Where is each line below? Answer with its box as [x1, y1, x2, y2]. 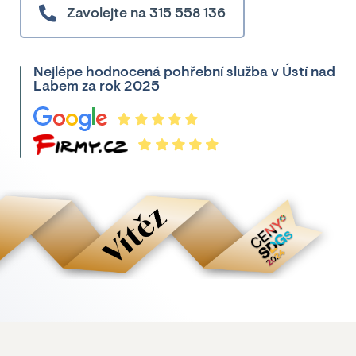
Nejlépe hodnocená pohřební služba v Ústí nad [33, 66, 336, 80]
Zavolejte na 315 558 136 [67, 6, 226, 21]
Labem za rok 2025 [33, 80, 161, 95]
